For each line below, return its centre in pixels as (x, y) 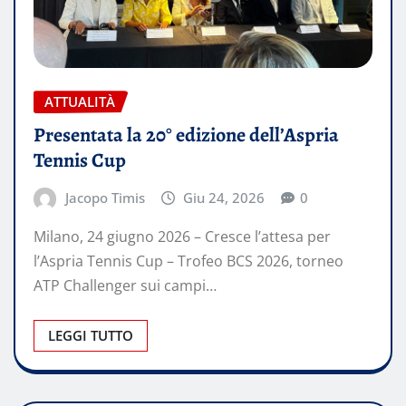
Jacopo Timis (105, 197)
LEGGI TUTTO (91, 336)
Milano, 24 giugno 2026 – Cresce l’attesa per (182, 237)
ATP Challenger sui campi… (125, 286)
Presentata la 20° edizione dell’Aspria (186, 135)
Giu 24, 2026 (224, 197)
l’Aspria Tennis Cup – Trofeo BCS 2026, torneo (188, 261)
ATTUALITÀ (80, 102)
